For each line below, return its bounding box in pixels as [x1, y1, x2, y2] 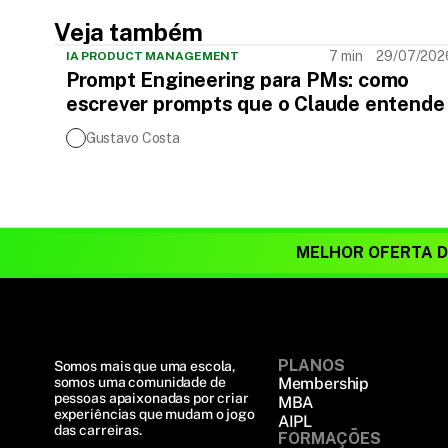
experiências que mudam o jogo [53, 406, 255, 422]
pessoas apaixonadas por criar [53, 390, 249, 406]
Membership [277, 374, 370, 393]
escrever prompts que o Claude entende [65, 92, 445, 116]
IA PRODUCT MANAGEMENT [65, 49, 240, 63]
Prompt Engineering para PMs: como [65, 68, 410, 92]
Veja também [53, 18, 203, 46]
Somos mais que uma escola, [53, 358, 237, 374]
